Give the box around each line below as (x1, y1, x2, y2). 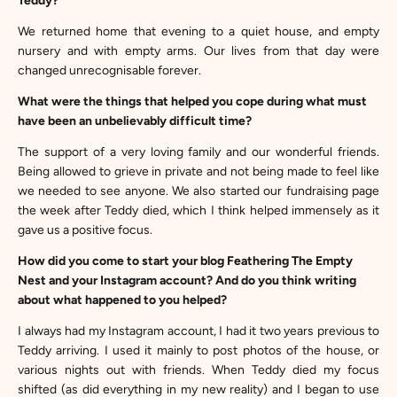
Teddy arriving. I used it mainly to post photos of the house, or (18, 343, 379, 358)
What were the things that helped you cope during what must (18, 94, 367, 109)
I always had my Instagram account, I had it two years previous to (18, 323, 379, 339)
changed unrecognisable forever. (18, 63, 201, 78)
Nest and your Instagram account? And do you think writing (18, 273, 356, 288)
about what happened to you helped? (18, 292, 227, 307)
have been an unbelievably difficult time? (18, 113, 252, 128)
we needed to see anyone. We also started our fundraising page (18, 183, 379, 198)
